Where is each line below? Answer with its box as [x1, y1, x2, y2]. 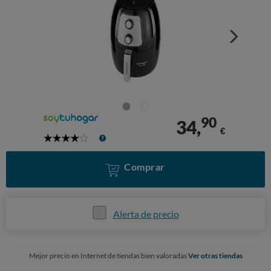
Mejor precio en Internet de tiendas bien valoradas [28, 250, 188, 260]
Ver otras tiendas [188, 250, 243, 260]
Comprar [124, 160, 165, 172]
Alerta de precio [113, 207, 179, 220]
